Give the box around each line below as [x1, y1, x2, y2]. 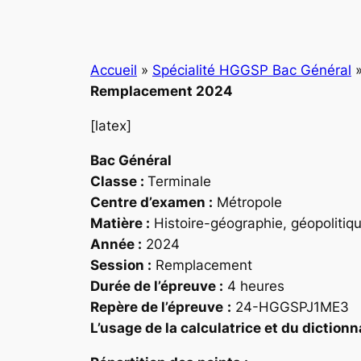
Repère [90, 298, 141, 315]
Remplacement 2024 [90, 83, 233, 100]
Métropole [213, 193, 282, 210]
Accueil [90, 62, 137, 79]
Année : [90, 235, 142, 252]
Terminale [147, 172, 211, 189]
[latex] [90, 118, 131, 135]
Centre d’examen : [90, 193, 213, 210]
